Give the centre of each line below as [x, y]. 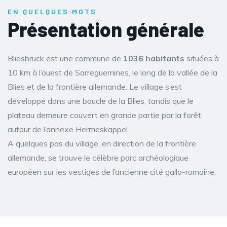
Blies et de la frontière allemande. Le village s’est [95, 87]
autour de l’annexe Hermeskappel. [68, 129]
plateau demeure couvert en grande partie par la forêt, [105, 115]
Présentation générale [106, 29]
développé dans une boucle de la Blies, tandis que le [101, 101]
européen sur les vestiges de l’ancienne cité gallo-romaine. [112, 172]
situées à [202, 58]
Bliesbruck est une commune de [65, 58]
